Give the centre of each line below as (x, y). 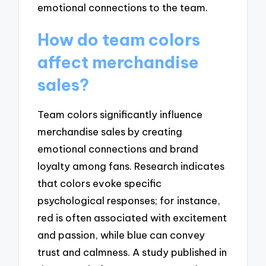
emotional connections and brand (118, 148)
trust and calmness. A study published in (132, 252)
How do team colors (119, 40)
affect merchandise (118, 62)
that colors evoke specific (100, 183)
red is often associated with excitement (132, 217)
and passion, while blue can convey (121, 235)
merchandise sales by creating (110, 131)
